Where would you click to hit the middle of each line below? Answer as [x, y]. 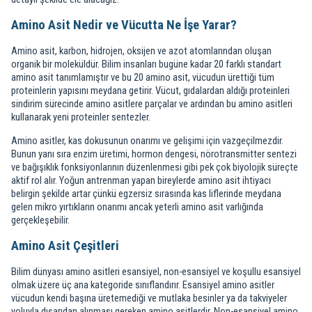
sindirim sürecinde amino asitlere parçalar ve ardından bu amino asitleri [152, 104]
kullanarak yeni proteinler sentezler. [81, 117]
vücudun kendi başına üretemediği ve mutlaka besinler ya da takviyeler [149, 298]
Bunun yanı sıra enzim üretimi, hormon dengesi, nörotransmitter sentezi [154, 154]
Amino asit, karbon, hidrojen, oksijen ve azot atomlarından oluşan [141, 51]
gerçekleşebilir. [40, 220]
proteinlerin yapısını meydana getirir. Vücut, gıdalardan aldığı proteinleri [150, 91]
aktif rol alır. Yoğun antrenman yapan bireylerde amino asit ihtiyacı [141, 180]
